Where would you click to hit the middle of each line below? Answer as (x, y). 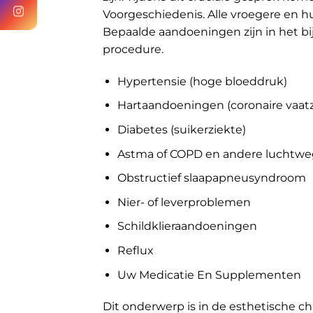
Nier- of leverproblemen (184, 202)
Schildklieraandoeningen (187, 226)
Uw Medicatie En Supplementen (209, 275)
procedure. (133, 50)
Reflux (135, 251)
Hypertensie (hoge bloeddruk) (202, 81)
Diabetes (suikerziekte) (181, 130)
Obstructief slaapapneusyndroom (211, 178)
